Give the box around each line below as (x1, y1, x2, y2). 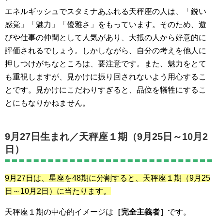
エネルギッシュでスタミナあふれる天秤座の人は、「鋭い (5, 7, 206, 16)
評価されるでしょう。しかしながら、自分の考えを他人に (5, 46, 206, 55)
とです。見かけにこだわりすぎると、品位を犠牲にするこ (5, 86, 206, 94)
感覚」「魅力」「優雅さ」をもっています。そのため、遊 (5, 20, 206, 29)
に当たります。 (57, 187, 111, 196)
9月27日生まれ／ (5, 131, 79, 142)
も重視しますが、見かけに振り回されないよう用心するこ (5, 73, 206, 81)
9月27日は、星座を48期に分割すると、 (5, 174, 143, 183)
